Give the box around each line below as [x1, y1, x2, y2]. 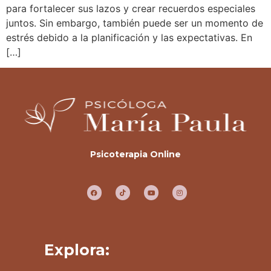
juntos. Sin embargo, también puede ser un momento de [6, 16, 263, 29]
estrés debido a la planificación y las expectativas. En [6, 31, 252, 44]
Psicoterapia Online [90, 149, 181, 160]
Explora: [44, 240, 109, 259]
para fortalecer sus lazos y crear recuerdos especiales [6, 2, 255, 15]
